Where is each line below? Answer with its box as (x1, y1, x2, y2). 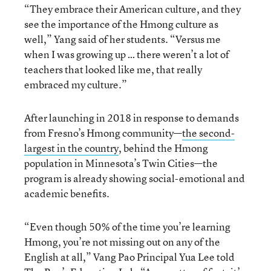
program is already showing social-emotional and (24, 171, 245, 185)
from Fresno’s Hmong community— (24, 125, 182, 140)
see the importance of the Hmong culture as (24, 16, 218, 31)
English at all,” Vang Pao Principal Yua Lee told (24, 249, 235, 264)
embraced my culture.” (24, 77, 127, 91)
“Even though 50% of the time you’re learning (24, 219, 230, 233)
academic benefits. (24, 186, 109, 200)
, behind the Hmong (119, 140, 208, 155)
